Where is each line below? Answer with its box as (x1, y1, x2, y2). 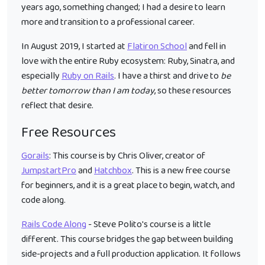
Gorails (21, 148, 49, 163)
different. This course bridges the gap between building (21, 232, 233, 247)
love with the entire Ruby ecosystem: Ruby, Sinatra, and (21, 54, 235, 69)
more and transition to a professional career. (21, 15, 195, 30)
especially (21, 69, 62, 83)
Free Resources (21, 121, 116, 144)
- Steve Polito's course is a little (86, 217, 211, 232)
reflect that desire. (21, 98, 93, 113)
